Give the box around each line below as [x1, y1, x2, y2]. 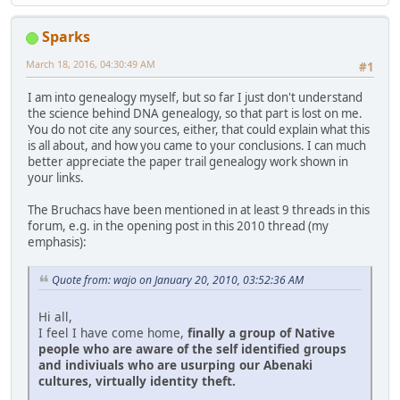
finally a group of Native [187, 324, 335, 342]
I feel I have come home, [38, 324, 187, 342]
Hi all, [38, 308, 72, 326]
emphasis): [28, 234, 87, 251]
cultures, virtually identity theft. [38, 372, 236, 390]
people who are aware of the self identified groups [38, 340, 346, 358]
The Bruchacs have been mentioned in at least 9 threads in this [28, 202, 370, 219]
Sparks [42, 27, 90, 47]
